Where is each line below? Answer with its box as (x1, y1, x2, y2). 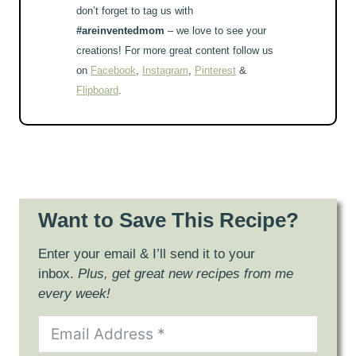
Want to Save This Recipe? (38, 208, 299, 233)
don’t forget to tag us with (76, 5, 193, 17)
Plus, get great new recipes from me (78, 266, 293, 282)
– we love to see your (164, 25, 266, 37)
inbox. (38, 266, 78, 282)
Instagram (142, 64, 188, 77)
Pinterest (195, 64, 236, 77)
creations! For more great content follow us (76, 44, 273, 57)
